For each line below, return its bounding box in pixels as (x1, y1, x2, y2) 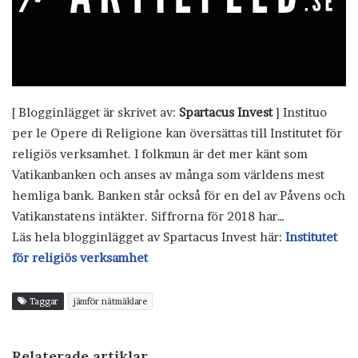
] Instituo (272, 104, 327, 120)
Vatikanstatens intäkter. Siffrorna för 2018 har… (12, 208, 285, 224)
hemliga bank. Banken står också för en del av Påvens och (12, 187, 345, 203)
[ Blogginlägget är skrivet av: (12, 104, 179, 120)
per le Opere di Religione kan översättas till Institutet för (12, 125, 342, 141)
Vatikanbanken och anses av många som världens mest (12, 166, 324, 182)
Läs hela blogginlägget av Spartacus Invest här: (12, 229, 285, 245)
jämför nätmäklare (74, 295, 147, 307)
